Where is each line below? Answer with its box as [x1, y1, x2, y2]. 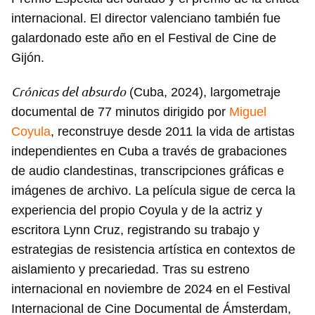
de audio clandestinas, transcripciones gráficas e [11, 164, 284, 179]
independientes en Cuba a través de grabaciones [11, 144, 287, 159]
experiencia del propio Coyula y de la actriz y [11, 203, 262, 218]
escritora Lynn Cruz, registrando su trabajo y [11, 223, 259, 238]
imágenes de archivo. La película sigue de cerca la [11, 184, 295, 198]
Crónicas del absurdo [11, 84, 126, 99]
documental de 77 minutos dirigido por [11, 105, 229, 120]
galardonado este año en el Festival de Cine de [11, 31, 276, 46]
